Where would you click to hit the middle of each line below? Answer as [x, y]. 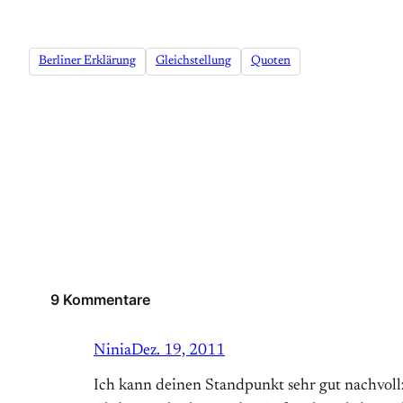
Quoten [271, 62]
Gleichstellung [193, 62]
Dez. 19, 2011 [178, 351]
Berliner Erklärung [87, 62]
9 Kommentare [100, 300]
